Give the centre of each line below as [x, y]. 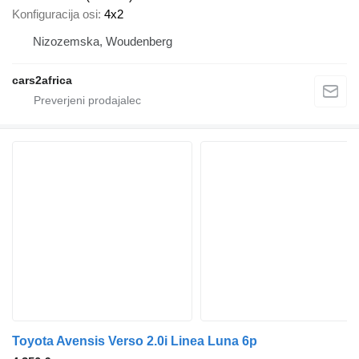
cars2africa [42, 81]
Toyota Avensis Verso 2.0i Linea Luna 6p [135, 341]
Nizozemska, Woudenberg [103, 42]
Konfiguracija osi [55, 14]
